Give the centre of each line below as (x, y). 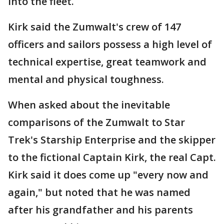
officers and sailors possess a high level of (110, 44)
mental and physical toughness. (86, 79)
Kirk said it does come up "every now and (108, 175)
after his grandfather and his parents (100, 210)
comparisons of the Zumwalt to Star (96, 122)
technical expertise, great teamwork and (107, 62)
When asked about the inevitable (89, 105)
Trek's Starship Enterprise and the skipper (112, 140)
